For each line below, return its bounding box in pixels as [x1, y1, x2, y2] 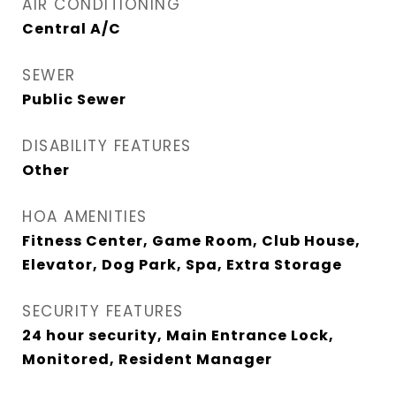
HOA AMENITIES [22, 206, 148, 228]
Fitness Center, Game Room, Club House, [22, 231, 361, 252]
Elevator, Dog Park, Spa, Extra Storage [22, 255, 342, 276]
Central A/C [22, 19, 121, 40]
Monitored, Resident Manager [22, 349, 272, 370]
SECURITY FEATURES [22, 301, 184, 323]
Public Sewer [22, 89, 126, 110]
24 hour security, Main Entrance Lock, [22, 325, 334, 346]
